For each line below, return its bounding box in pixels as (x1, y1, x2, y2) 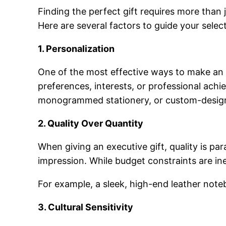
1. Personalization (38, 43, 115, 54)
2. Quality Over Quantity (38, 118, 144, 129)
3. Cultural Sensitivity (38, 201, 134, 212)
